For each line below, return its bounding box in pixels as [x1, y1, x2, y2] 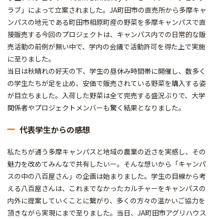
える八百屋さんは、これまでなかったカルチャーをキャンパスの [7, 183, 206, 193]
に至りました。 [7, 54, 55, 64]
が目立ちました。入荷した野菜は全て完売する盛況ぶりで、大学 [7, 90, 205, 100]
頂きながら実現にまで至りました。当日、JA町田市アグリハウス [7, 208, 206, 218]
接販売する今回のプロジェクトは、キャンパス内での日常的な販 [7, 29, 206, 39]
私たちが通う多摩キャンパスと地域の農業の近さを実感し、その [7, 147, 206, 156]
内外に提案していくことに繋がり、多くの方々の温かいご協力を [7, 196, 205, 205]
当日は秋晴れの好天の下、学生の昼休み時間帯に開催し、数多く [7, 66, 206, 76]
